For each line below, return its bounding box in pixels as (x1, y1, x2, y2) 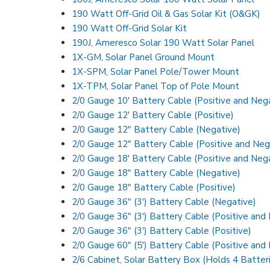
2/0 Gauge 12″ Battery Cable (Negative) (72, 123, 241, 136)
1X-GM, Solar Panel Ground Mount (72, 51, 215, 63)
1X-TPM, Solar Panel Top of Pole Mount (72, 80, 240, 92)
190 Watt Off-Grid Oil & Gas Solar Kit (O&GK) (72, 7, 261, 20)
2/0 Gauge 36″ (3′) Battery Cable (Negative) (72, 195, 257, 208)
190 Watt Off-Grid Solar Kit (72, 22, 187, 34)
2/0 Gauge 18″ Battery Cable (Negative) (72, 166, 241, 179)
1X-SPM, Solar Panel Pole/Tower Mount (72, 65, 240, 78)
